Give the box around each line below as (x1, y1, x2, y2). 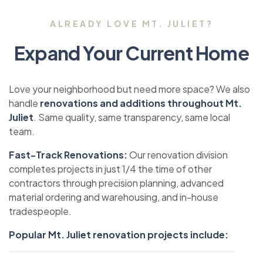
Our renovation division (127, 149, 228, 161)
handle (9, 97, 40, 110)
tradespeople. (9, 205, 72, 218)
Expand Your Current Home (14, 41, 249, 65)
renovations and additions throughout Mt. (40, 97, 242, 110)
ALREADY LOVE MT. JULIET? (50, 18, 213, 29)
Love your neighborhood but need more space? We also (9, 83, 250, 96)
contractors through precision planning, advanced (9, 177, 224, 190)
